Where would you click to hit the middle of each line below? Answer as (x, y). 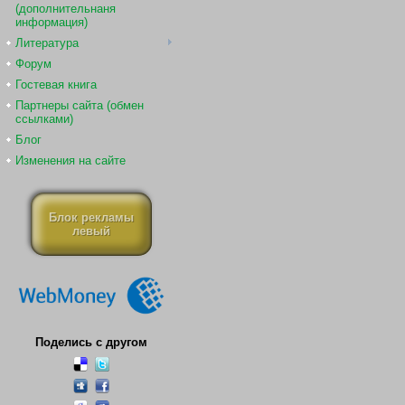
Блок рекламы (91, 217)
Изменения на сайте (71, 160)
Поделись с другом (91, 342)
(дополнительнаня (66, 9)
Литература (47, 43)
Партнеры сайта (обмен (80, 105)
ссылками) (44, 119)
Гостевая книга (56, 85)
